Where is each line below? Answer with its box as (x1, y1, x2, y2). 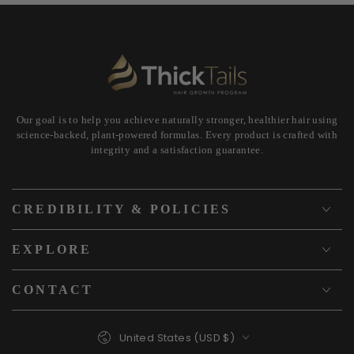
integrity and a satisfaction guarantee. (90, 143, 264, 156)
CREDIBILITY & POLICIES (12, 201, 232, 216)
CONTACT (12, 282, 94, 296)
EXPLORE (12, 242, 92, 256)
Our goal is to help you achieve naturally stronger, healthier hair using (16, 113, 338, 126)
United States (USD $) (119, 330, 235, 345)
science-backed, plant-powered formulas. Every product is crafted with (16, 128, 338, 141)
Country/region (96, 321, 178, 335)
